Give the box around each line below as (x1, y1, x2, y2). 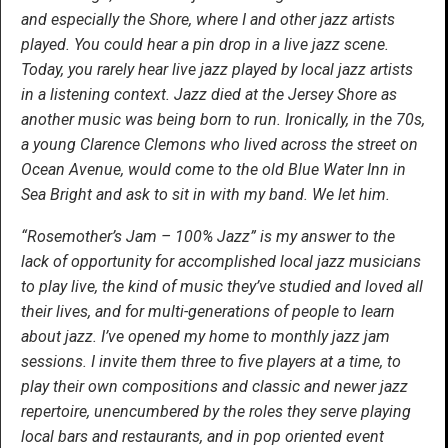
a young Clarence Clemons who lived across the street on (21, 134, 418, 154)
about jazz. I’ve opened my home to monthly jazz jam (21, 326, 390, 346)
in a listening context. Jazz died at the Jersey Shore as (21, 84, 397, 104)
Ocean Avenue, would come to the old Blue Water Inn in (21, 159, 406, 179)
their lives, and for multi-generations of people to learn (21, 301, 395, 321)
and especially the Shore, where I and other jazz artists (21, 9, 395, 29)
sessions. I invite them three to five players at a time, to (21, 351, 401, 371)
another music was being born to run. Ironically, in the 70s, (21, 109, 425, 129)
